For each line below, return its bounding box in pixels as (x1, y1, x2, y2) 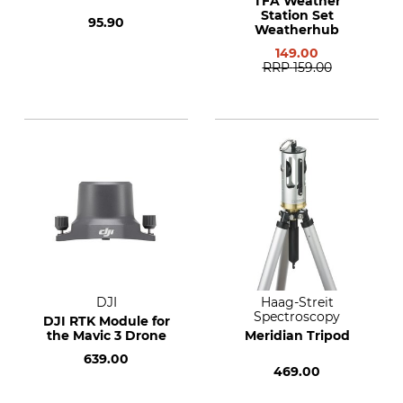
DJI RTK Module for (42, 313, 170, 329)
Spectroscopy (254, 309, 340, 325)
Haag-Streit (260, 294, 334, 310)
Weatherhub (255, 22, 339, 38)
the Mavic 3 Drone (46, 327, 166, 344)
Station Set (260, 7, 334, 23)
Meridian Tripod (244, 327, 350, 344)
